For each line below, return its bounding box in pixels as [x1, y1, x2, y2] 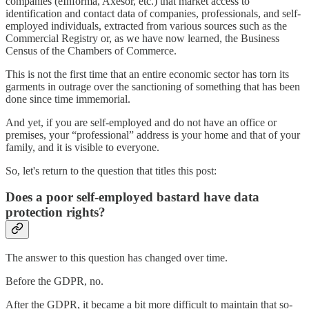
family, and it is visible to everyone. [6, 141, 159, 153]
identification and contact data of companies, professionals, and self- [6, 7, 301, 19]
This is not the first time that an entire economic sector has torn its [6, 68, 289, 80]
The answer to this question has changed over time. [6, 251, 228, 263]
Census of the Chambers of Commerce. [6, 44, 177, 57]
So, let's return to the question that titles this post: [6, 164, 217, 177]
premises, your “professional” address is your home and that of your [6, 128, 300, 141]
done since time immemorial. [6, 92, 130, 105]
